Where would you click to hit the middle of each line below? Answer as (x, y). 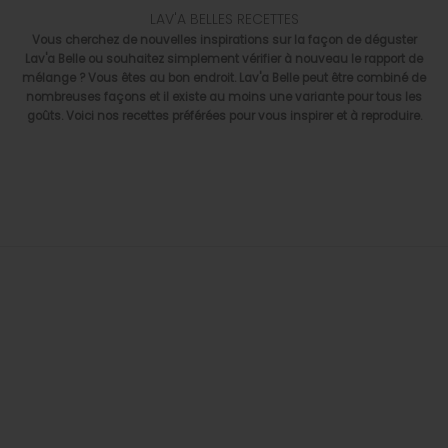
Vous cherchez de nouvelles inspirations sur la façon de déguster (224, 40)
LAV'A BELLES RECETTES (224, 19)
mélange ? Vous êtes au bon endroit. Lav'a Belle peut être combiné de (224, 78)
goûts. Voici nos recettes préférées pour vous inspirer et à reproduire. (224, 116)
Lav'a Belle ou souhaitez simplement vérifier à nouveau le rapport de (224, 59)
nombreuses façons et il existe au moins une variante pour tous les (224, 97)
